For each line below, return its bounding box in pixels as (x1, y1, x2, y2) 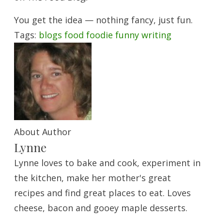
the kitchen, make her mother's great (14, 171, 171, 184)
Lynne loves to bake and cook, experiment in (14, 156, 201, 169)
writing (141, 29, 171, 41)
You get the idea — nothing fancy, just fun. (14, 14, 193, 26)
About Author (14, 125, 71, 138)
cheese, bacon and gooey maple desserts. (14, 201, 187, 214)
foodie (86, 29, 113, 41)
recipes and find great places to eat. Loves (14, 186, 191, 199)
